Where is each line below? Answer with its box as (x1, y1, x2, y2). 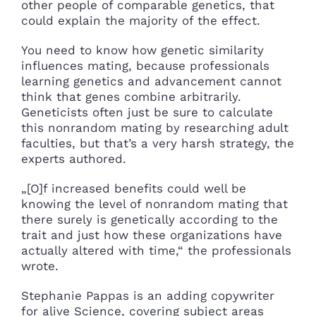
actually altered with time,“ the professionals (21, 243, 291, 257)
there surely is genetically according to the (21, 212, 278, 226)
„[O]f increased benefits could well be (21, 181, 246, 195)
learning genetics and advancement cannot (21, 73, 281, 88)
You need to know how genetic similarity (21, 42, 264, 57)
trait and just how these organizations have (21, 227, 282, 242)
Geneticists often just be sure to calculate (21, 104, 273, 119)
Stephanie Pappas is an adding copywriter (21, 288, 274, 303)
